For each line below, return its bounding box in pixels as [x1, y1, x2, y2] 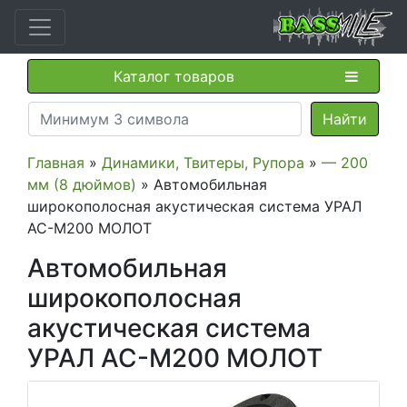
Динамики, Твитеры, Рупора [102, 154, 304, 172]
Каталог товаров [113, 67, 234, 85]
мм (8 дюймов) [27, 175, 136, 194]
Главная [27, 154, 84, 172]
